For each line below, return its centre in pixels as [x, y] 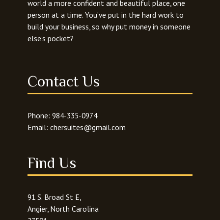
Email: [39, 127]
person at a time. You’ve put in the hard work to [106, 15]
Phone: [40, 116]
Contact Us [64, 82]
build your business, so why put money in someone [109, 27]
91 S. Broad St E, [55, 197]
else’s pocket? [51, 38]
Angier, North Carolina [63, 208]
